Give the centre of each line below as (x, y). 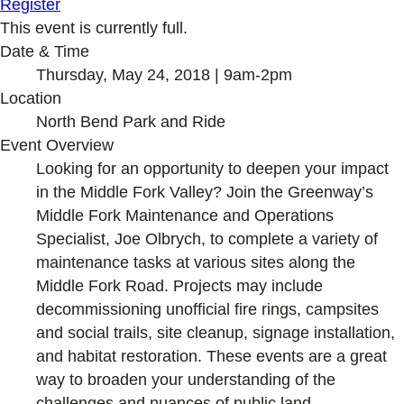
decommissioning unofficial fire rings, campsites (207, 309)
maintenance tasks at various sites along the (196, 262)
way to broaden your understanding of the (186, 379)
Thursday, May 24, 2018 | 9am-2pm (164, 74)
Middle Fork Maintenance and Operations (185, 215)
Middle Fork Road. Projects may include (179, 285)
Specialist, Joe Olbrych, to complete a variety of (207, 239)
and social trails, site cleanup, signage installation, (216, 332)
